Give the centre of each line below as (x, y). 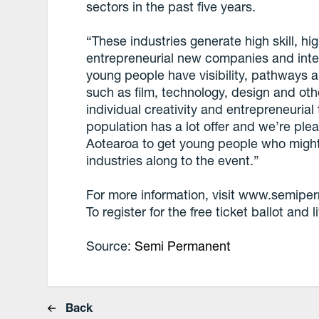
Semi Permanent (185, 246)
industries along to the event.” (173, 161)
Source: (111, 246)
